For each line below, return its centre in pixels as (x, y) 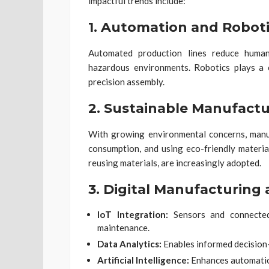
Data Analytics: (129, 243)
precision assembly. (126, 81)
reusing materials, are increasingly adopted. (175, 162)
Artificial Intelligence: (143, 260)
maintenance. (123, 227)
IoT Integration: (133, 214)
